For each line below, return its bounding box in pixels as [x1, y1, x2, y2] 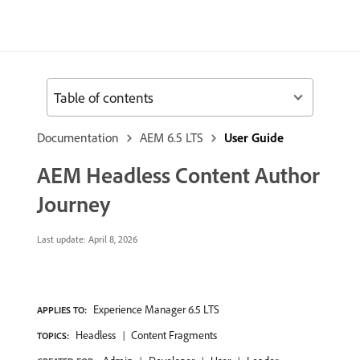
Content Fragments [131, 328, 217, 342]
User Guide [224, 129, 284, 145]
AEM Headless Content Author [37, 161, 320, 189]
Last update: [37, 233, 86, 245]
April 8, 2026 [86, 233, 137, 245]
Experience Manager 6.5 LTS [93, 302, 219, 317]
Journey [37, 190, 110, 218]
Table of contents [54, 88, 153, 107]
